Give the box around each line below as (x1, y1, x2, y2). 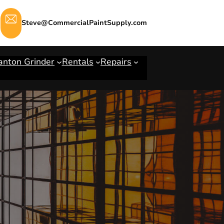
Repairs (100, 56, 131, 67)
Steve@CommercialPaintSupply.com (21, 18, 147, 27)
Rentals (61, 56, 93, 67)
